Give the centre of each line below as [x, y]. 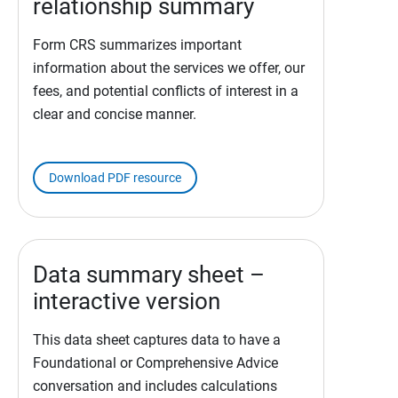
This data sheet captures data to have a [157, 340]
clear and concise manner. [115, 115]
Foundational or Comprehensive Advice [155, 363]
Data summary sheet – [149, 275]
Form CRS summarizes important [137, 45]
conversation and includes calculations [155, 386]
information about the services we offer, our [169, 68]
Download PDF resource [115, 178]
